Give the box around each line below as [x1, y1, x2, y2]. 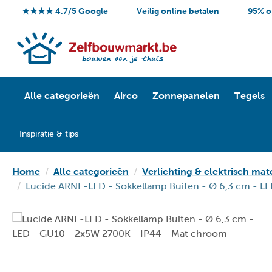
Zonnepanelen [152, 90, 220, 101]
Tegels [234, 90, 265, 101]
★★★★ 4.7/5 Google [22, 5, 108, 16]
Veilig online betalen [137, 5, 219, 16]
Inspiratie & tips [19, 129, 78, 138]
